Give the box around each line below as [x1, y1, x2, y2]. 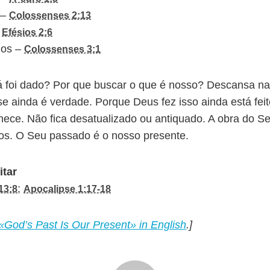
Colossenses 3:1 [24, 43, 101, 54]
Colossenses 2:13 [9, 10, 91, 20]
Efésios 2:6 [2, 27, 52, 37]
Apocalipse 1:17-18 [24, 183, 111, 194]
